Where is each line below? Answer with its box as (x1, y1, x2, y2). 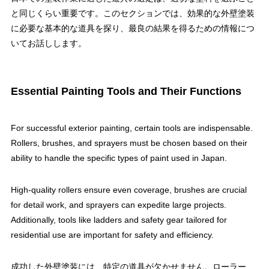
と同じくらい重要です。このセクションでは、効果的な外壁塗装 (10, 8, 255, 19)
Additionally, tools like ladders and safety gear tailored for (10, 215, 227, 225)
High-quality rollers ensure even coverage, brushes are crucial (10, 185, 247, 195)
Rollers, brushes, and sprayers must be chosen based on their (10, 138, 247, 148)
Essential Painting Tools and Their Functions (10, 85, 241, 97)
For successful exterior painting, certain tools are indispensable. (10, 123, 253, 133)
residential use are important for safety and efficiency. (10, 230, 214, 240)
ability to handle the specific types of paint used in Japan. (10, 153, 227, 163)
